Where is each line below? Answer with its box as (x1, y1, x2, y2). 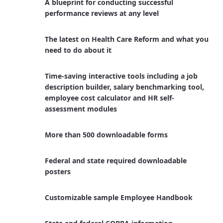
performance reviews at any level (44, 8, 159, 18)
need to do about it (44, 45, 111, 55)
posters (44, 167, 71, 176)
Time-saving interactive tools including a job (44, 71, 198, 81)
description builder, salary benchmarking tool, (44, 82, 204, 92)
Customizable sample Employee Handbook (44, 193, 193, 202)
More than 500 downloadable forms (44, 130, 168, 139)
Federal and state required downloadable (44, 156, 187, 165)
